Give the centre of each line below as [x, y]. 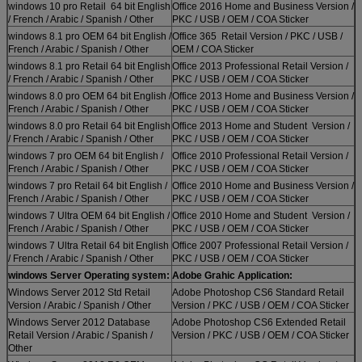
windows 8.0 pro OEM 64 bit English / [90, 96]
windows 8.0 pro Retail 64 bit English [89, 126]
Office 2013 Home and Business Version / [263, 96]
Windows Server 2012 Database [79, 322]
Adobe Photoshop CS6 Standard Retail [258, 292]
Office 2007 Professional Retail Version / [260, 245]
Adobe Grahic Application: [232, 275]
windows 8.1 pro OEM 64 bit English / [90, 36]
